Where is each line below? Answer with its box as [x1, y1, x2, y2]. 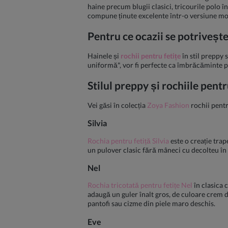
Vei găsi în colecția [88, 100, 147, 109]
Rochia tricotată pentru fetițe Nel [88, 181, 192, 190]
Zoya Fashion [147, 100, 189, 109]
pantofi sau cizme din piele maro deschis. [88, 199, 215, 208]
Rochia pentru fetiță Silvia [88, 136, 169, 145]
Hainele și [88, 51, 121, 61]
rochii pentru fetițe [121, 51, 181, 61]
